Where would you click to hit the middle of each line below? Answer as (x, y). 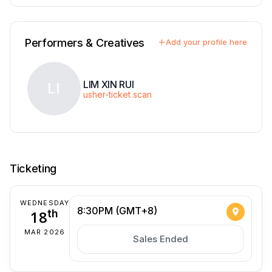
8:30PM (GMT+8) (117, 210)
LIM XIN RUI (109, 84)
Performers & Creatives (85, 42)
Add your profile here (206, 42)
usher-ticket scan (117, 94)
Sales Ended (160, 239)
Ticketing (33, 168)
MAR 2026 (45, 232)
